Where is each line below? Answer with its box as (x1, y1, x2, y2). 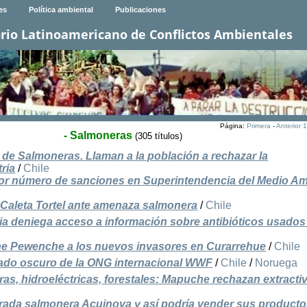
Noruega (255, 257, 298, 269)
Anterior (275, 122, 301, 130)
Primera (246, 122, 271, 130)
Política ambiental (28, 5, 93, 14)
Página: (219, 122, 247, 130)
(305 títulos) (134, 131, 182, 142)
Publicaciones (114, 5, 166, 14)
